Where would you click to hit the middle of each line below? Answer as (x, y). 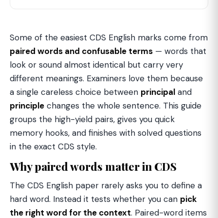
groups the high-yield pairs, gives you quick (92, 119)
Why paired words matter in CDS (93, 166)
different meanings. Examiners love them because (106, 78)
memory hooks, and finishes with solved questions (106, 133)
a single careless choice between (75, 92)
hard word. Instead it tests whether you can (95, 199)
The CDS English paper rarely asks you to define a (106, 185)
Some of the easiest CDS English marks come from (109, 37)
